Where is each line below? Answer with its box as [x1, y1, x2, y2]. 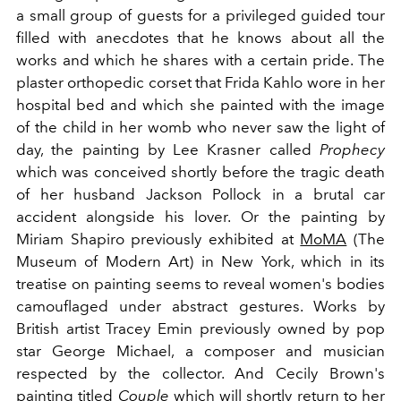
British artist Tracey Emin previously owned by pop [16, 319, 385, 337]
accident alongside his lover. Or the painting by [16, 207, 385, 226]
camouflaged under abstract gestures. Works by [16, 296, 385, 315]
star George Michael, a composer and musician [16, 341, 385, 360]
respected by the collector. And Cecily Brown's [16, 363, 385, 382]
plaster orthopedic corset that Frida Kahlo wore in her [16, 73, 385, 91]
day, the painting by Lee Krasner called [16, 140, 311, 158]
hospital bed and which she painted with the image [16, 95, 385, 114]
